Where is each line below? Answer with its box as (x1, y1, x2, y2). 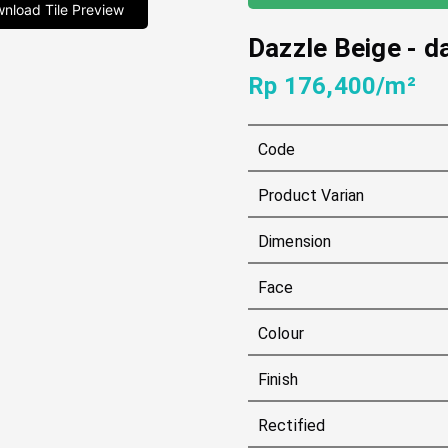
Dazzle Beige (248, 33, 401, 63)
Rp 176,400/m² (248, 72, 416, 100)
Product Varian (258, 186, 365, 205)
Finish (258, 370, 298, 389)
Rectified (258, 416, 326, 435)
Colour (258, 324, 304, 343)
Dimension (258, 232, 332, 251)
